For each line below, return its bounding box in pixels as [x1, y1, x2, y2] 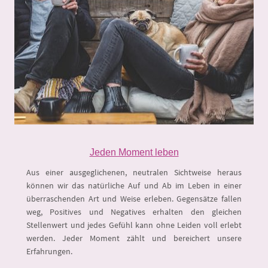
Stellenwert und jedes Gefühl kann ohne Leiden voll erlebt [26, 219, 242, 230]
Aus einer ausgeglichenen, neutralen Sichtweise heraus [26, 166, 242, 178]
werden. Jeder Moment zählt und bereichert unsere [26, 232, 242, 243]
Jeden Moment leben [89, 147, 179, 157]
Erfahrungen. [26, 245, 72, 257]
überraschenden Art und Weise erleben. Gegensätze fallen [26, 193, 242, 204]
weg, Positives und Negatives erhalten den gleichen [26, 206, 242, 217]
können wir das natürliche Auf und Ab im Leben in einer [26, 179, 242, 191]
